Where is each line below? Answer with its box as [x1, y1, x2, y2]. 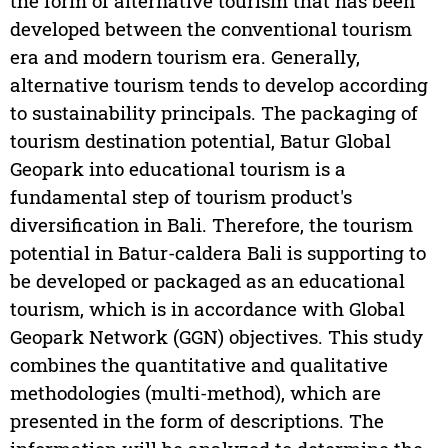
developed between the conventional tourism [9, 16, 412, 42]
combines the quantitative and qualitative [9, 352, 388, 378]
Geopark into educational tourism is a [9, 156, 346, 182]
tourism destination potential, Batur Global [9, 128, 391, 154]
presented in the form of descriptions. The [9, 408, 384, 434]
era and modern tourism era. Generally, [9, 44, 360, 70]
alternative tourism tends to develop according [9, 72, 428, 98]
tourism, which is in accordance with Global [9, 296, 405, 322]
